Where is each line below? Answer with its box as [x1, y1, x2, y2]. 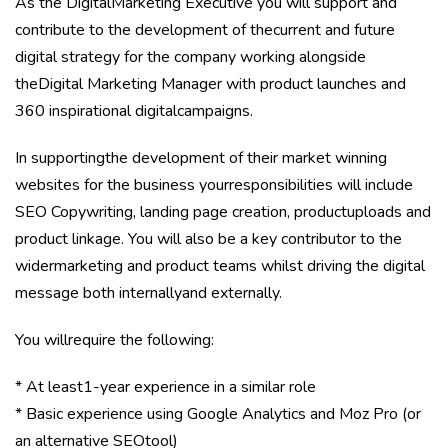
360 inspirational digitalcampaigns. [15, 100, 253, 122]
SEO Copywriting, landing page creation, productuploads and [15, 201, 431, 223]
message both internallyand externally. [15, 282, 282, 304]
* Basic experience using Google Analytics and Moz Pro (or [15, 403, 421, 425]
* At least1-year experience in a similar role [15, 376, 316, 398]
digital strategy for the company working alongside [15, 46, 366, 68]
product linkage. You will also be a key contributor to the [15, 228, 402, 250]
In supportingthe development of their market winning [15, 147, 387, 169]
